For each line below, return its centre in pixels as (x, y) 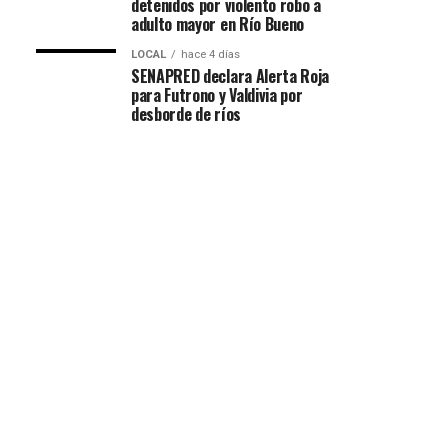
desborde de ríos (186, 114)
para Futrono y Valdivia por (217, 95)
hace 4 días (210, 54)
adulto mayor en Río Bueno (217, 24)
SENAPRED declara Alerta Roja (230, 76)
